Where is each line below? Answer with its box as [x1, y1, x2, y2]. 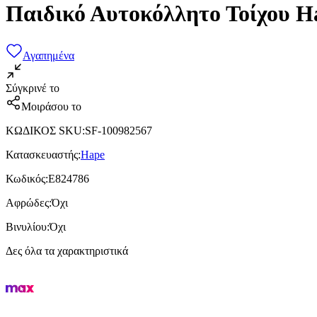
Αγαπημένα [23, 49, 74, 62]
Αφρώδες [6, 196, 49, 209]
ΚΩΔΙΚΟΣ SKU [6, 124, 82, 137]
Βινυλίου [6, 220, 47, 233]
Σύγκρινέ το [6, 81, 59, 94]
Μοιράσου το [21, 100, 81, 113]
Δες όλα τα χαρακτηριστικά [6, 244, 128, 257]
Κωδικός [6, 172, 45, 185]
